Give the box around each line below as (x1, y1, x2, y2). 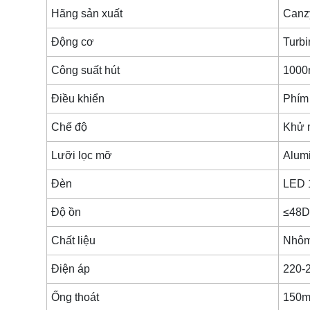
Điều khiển (51, 92, 105, 104)
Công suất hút (51, 64, 120, 76)
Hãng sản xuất (51, 7, 123, 19)
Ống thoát (51, 291, 100, 303)
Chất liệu (51, 234, 96, 246)
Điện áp (51, 262, 91, 275)
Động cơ (51, 35, 95, 48)
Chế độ (51, 120, 88, 133)
